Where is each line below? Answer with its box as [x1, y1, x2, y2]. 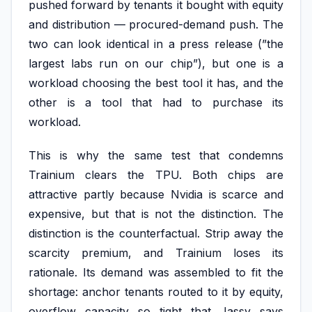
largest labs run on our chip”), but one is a [29, 56, 283, 71]
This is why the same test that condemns [29, 148, 283, 162]
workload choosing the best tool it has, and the [29, 76, 283, 91]
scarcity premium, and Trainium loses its [29, 245, 283, 260]
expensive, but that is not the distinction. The [29, 206, 283, 221]
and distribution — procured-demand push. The [29, 17, 283, 32]
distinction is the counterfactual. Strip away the [29, 226, 283, 240]
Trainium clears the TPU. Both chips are [29, 167, 283, 182]
